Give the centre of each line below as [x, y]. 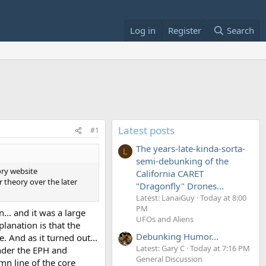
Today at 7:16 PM [220, 248]
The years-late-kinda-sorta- [191, 149]
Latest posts [146, 130]
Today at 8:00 [223, 198]
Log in [142, 30]
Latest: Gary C [160, 248]
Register [184, 30]
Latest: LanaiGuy [165, 198]
